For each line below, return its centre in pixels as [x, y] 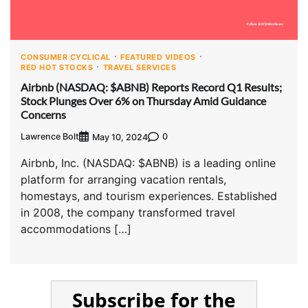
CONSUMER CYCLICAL [66, 57]
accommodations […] [76, 229]
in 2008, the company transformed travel [128, 212]
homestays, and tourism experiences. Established [149, 196]
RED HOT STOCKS [57, 68]
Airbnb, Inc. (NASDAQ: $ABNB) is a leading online [148, 163]
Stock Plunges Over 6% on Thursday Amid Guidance [143, 100]
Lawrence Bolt [50, 137]
